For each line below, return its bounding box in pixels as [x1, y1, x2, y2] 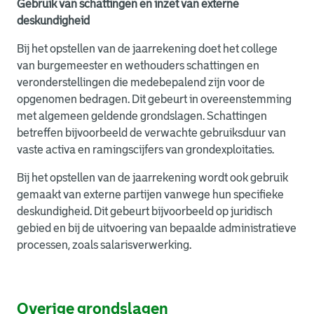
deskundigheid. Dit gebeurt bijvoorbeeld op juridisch [17, 205, 273, 217]
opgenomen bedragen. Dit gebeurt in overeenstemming [17, 93, 292, 105]
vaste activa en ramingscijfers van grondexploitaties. [17, 144, 274, 156]
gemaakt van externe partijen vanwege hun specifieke [17, 189, 284, 200]
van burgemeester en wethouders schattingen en [17, 60, 259, 71]
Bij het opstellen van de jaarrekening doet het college [17, 43, 278, 55]
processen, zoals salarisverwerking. [17, 239, 193, 251]
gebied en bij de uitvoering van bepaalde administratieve [17, 222, 296, 234]
